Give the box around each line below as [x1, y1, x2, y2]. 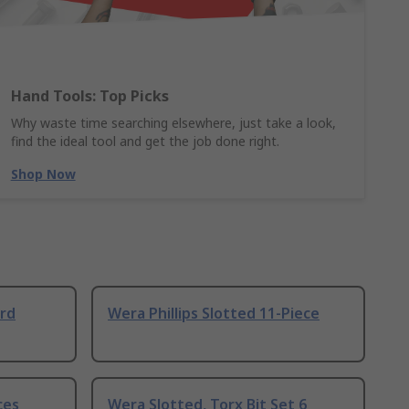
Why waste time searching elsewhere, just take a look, [10, 114, 336, 131]
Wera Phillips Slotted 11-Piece [108, 303, 320, 324]
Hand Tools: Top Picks [10, 86, 169, 106]
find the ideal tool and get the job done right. [10, 132, 279, 150]
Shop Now [10, 165, 76, 183]
